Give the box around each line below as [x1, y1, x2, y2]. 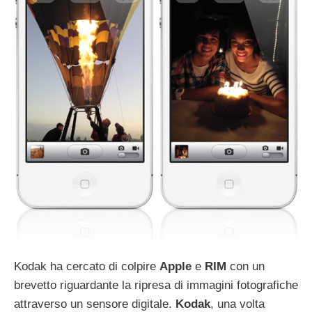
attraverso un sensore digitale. [14, 297, 175, 311]
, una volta [210, 297, 265, 311]
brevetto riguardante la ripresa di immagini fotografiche [14, 278, 298, 292]
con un [226, 259, 265, 273]
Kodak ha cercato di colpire [14, 259, 159, 273]
